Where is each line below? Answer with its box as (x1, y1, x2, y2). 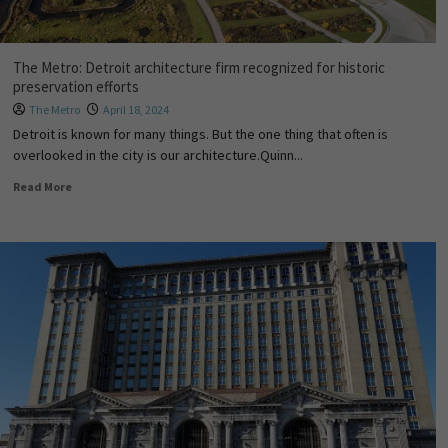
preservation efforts (12, 77, 139, 96)
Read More (12, 179, 72, 194)
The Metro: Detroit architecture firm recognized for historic (12, 58, 385, 77)
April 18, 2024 (102, 102, 169, 117)
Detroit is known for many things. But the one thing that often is (12, 125, 388, 143)
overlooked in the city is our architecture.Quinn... (12, 146, 303, 164)
